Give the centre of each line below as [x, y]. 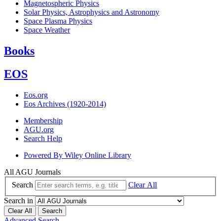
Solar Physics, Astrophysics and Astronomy [92, 12]
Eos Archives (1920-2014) [65, 104]
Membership [43, 120]
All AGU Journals [32, 172]
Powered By [44, 155]
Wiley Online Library [98, 155]
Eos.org [36, 95]
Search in [18, 201]
